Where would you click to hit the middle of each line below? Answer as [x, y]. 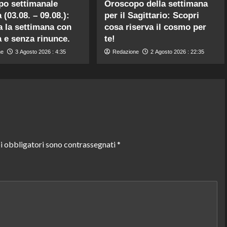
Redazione [126, 51]
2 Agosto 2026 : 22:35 [178, 51]
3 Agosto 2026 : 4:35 [40, 51]
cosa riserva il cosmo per [156, 27]
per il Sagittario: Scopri [152, 15]
